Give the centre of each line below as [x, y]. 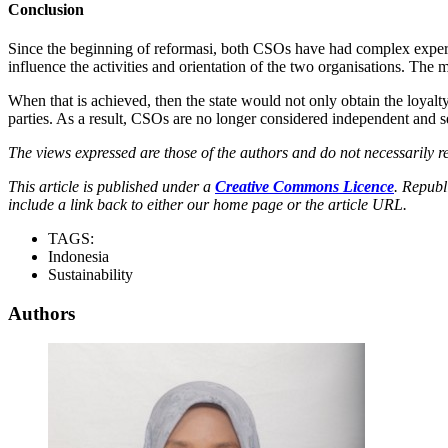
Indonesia [78, 256]
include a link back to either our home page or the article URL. [207, 204]
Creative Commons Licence [304, 186]
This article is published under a [111, 186]
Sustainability [90, 274]
